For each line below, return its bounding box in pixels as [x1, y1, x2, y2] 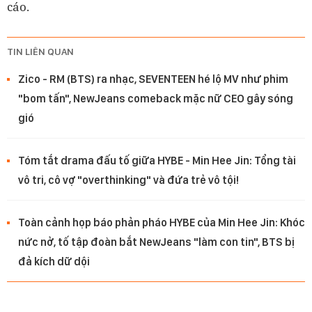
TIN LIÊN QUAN [7, 45, 74, 57]
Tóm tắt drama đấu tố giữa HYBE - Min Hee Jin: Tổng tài [18, 153, 296, 167]
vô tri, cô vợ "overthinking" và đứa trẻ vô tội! [18, 173, 239, 187]
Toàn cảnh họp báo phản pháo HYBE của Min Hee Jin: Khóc [18, 215, 305, 229]
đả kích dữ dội [18, 254, 90, 268]
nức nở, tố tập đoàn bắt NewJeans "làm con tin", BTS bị [18, 235, 295, 249]
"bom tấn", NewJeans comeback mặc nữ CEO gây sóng [18, 91, 293, 105]
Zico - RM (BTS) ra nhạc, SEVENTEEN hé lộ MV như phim [18, 72, 288, 86]
